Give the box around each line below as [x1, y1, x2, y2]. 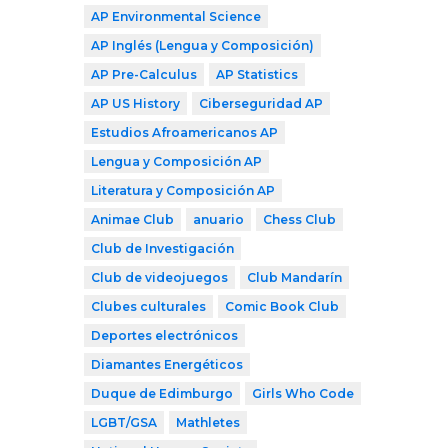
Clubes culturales [91, 298, 206, 314]
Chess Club [263, 211, 336, 227]
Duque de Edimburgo [91, 385, 233, 401]
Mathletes [176, 414, 240, 430]
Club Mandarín [247, 269, 342, 285]
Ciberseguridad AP [199, 95, 323, 111]
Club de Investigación [91, 240, 234, 256]
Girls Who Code [252, 385, 354, 401]
